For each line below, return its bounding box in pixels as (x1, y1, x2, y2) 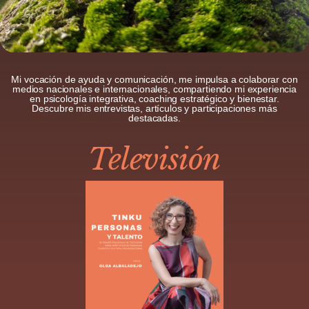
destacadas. (128, 112, 181, 123)
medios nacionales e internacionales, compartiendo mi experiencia (12, 83, 297, 94)
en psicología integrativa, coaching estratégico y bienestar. (30, 92, 279, 104)
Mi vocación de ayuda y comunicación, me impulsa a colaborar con (11, 73, 298, 85)
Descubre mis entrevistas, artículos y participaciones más (32, 102, 277, 114)
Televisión (88, 141, 221, 177)
